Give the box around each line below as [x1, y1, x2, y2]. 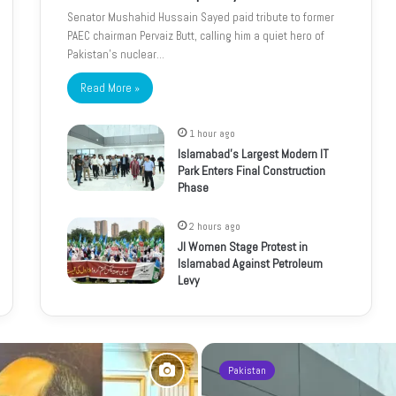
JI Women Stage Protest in [178, 239, 308, 255]
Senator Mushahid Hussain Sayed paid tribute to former [67, 10, 334, 26]
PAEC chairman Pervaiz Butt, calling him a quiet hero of [67, 28, 324, 44]
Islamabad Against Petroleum [178, 255, 323, 272]
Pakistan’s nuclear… [67, 47, 164, 63]
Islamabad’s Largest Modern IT [178, 146, 329, 163]
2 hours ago [189, 219, 240, 234]
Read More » [80, 80, 140, 96]
